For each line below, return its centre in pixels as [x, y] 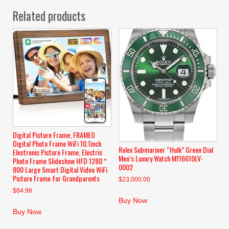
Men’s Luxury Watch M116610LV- [161, 158]
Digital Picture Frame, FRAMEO [54, 135]
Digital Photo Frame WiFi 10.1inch [57, 144]
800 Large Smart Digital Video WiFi [60, 170]
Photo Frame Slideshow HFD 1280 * [60, 161]
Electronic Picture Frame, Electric [58, 152]
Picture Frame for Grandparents [56, 178]
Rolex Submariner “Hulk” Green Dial [166, 149]
